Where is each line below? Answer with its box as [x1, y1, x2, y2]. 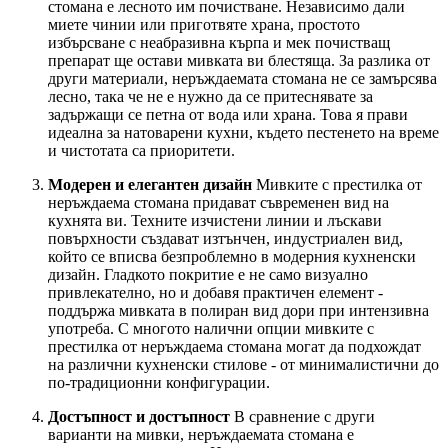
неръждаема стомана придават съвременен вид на [48, 194, 389, 212]
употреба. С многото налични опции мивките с [48, 320, 374, 338]
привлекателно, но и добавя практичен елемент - [48, 284, 383, 302]
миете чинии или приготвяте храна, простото [48, 16, 360, 34]
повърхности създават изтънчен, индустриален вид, [48, 230, 403, 248]
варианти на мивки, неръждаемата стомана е [48, 426, 354, 444]
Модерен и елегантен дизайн [48, 176, 252, 194]
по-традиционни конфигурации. [48, 374, 270, 392]
